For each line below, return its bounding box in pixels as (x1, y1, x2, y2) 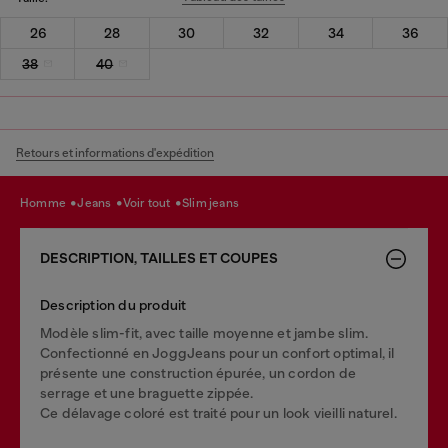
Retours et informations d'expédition (16, 145, 214, 160)
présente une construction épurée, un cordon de (40, 364, 357, 381)
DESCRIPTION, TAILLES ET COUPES (40, 249, 278, 267)
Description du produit (40, 296, 187, 313)
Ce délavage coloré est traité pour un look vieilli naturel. (40, 404, 397, 421)
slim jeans (189, 196, 240, 210)
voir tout (130, 196, 173, 210)
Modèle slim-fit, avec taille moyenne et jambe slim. (40, 324, 369, 341)
